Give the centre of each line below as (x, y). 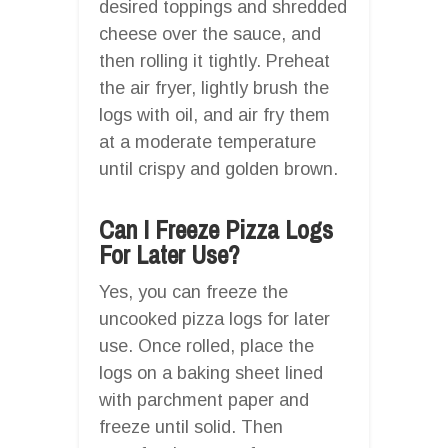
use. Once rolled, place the (206, 345)
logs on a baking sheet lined (211, 372)
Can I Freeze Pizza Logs (216, 229)
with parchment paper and (204, 399)
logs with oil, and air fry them (214, 114)
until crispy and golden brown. (218, 168)
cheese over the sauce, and (210, 33)
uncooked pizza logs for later (214, 318)
